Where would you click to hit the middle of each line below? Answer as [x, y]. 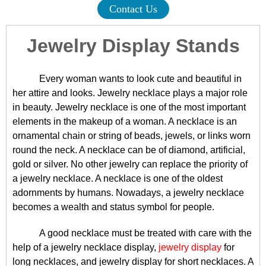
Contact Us [133, 9]
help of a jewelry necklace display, [85, 247]
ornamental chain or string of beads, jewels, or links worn [132, 136]
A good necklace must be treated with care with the [145, 233]
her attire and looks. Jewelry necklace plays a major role [130, 93]
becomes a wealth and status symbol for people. [113, 207]
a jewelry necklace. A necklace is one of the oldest [118, 178]
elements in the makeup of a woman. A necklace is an [125, 121]
